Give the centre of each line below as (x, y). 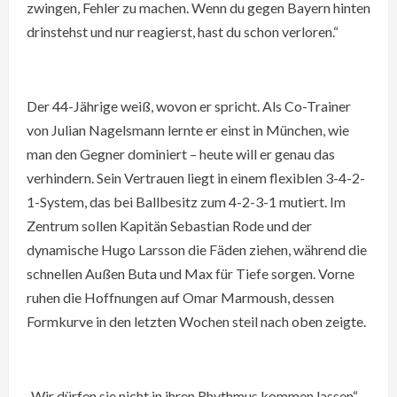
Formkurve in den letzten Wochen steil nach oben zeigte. (196, 321)
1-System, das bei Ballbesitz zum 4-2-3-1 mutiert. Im (186, 202)
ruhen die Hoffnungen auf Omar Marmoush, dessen (180, 297)
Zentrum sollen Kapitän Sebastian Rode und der (169, 226)
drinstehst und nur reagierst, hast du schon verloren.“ (183, 31)
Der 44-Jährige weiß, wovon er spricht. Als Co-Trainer (189, 106)
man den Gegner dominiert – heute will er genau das (181, 154)
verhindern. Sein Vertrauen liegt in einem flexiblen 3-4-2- (196, 178)
